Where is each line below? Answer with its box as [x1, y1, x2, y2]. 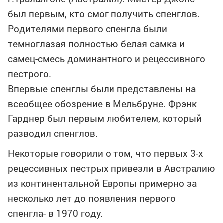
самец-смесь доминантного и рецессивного [8, 52, 205, 65]
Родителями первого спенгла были [8, 22, 167, 35]
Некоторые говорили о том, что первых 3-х [8, 147, 203, 160]
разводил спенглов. [8, 127, 98, 140]
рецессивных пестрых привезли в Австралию [8, 162, 215, 175]
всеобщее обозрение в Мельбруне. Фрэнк [8, 97, 197, 110]
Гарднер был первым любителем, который [8, 112, 202, 125]
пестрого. [8, 67, 51, 80]
